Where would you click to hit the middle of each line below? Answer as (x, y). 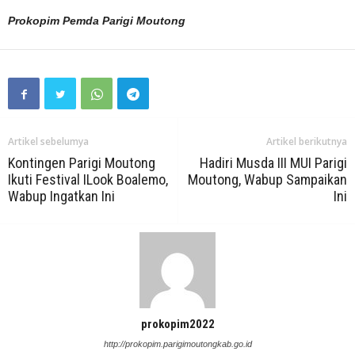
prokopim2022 (177, 324)
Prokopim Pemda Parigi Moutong (97, 21)
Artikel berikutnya (307, 142)
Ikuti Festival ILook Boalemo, (88, 180)
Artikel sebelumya (48, 142)
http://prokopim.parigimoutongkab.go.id (177, 344)
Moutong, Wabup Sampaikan (267, 180)
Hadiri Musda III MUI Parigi (273, 163)
